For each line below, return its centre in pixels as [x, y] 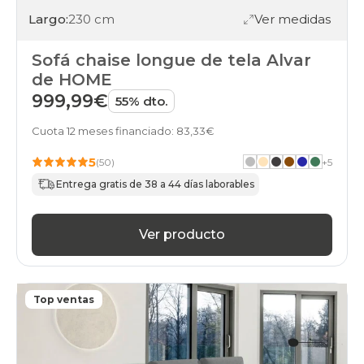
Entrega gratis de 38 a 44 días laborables [155, 184]
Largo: [48, 19]
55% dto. [141, 101]
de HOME [72, 79]
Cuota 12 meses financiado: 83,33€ [123, 130]
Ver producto [182, 235]
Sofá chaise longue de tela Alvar [171, 60]
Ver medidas [292, 19]
